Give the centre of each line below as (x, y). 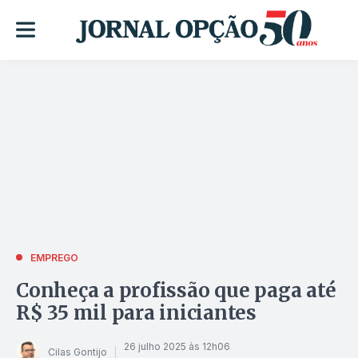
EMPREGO (54, 257)
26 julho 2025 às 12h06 (177, 347)
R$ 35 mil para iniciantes (136, 312)
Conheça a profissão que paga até (176, 290)
